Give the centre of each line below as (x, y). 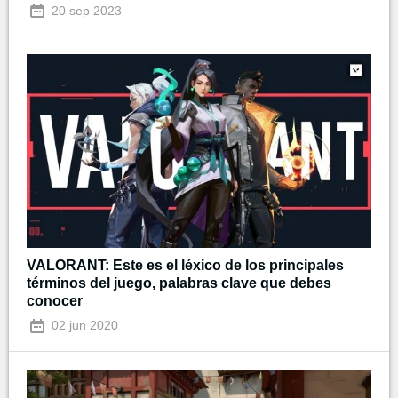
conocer (55, 301)
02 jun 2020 (83, 326)
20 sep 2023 (85, 10)
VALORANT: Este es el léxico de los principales (185, 266)
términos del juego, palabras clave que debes (179, 283)
